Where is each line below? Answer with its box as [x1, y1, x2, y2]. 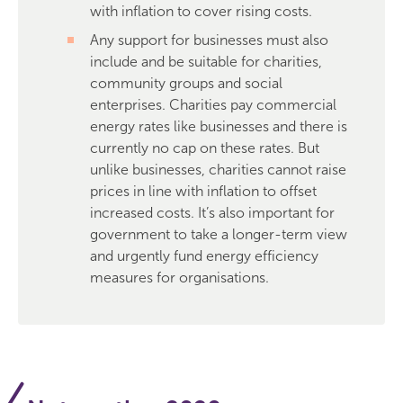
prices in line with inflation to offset [90, 183, 317, 200]
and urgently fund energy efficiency [90, 247, 318, 264]
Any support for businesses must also [90, 31, 328, 49]
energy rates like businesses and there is [90, 118, 347, 135]
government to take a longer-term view [90, 226, 347, 243]
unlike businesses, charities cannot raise [90, 161, 346, 178]
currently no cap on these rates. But [90, 139, 319, 157]
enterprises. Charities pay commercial [90, 96, 336, 113]
